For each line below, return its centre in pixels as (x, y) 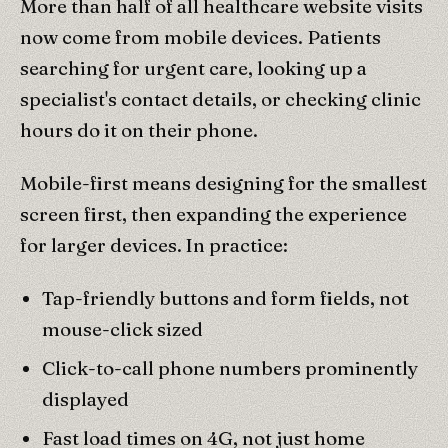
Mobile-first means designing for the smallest (223, 182)
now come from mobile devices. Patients (200, 36)
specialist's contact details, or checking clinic (220, 98)
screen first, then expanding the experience (213, 213)
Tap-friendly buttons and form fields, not (225, 297)
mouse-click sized (122, 328)
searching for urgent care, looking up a (193, 67)
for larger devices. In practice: (154, 244)
